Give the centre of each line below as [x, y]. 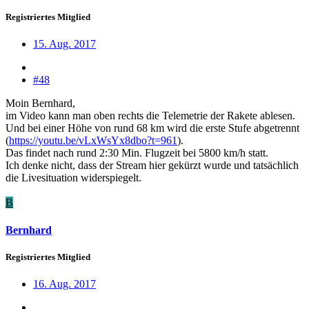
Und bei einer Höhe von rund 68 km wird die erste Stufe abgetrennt [152, 128]
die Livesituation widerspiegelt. [73, 178]
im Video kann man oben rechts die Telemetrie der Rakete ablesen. [150, 116]
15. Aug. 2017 [64, 44]
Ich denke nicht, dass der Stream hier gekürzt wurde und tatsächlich [152, 166]
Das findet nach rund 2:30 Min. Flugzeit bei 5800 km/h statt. [137, 153]
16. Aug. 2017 [64, 283]
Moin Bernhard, [40, 103]
